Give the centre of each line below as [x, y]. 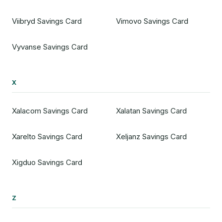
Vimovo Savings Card [152, 21]
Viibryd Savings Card [47, 21]
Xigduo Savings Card [47, 163]
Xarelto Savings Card [47, 137]
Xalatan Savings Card [151, 111]
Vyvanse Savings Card [50, 47]
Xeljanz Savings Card [151, 137]
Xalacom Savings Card [50, 111]
